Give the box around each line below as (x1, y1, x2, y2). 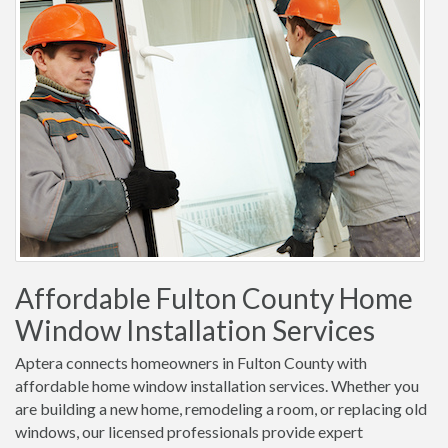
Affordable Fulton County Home (15, 281, 413, 315)
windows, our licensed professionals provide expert (15, 422, 363, 441)
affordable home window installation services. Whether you (15, 376, 419, 395)
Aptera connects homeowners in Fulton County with (15, 353, 367, 372)
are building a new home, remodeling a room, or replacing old (15, 399, 427, 418)
